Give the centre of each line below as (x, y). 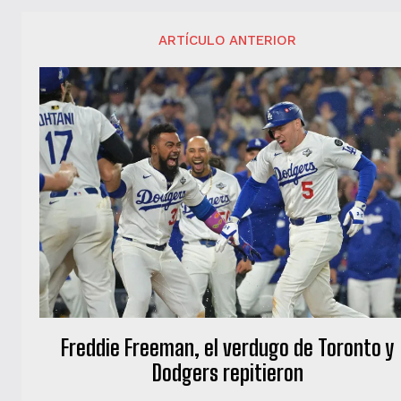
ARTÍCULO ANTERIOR (228, 40)
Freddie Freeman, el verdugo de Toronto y (228, 348)
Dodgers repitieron (227, 373)
